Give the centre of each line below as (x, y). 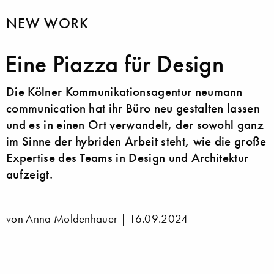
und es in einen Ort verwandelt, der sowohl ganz (135, 125)
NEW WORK (47, 23)
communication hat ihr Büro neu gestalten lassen (133, 109)
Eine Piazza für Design (115, 64)
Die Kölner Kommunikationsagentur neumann (124, 92)
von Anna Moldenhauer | (68, 219)
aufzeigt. (29, 175)
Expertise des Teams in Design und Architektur (128, 158)
